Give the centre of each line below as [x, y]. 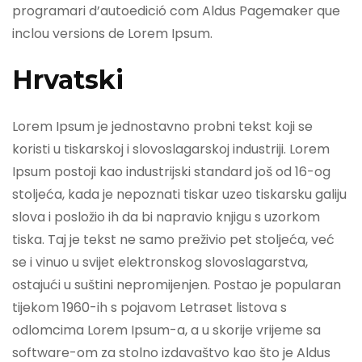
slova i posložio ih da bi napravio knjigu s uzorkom [166, 217]
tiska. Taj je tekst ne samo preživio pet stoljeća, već [173, 240]
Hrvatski [68, 79]
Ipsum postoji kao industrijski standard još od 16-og [171, 172]
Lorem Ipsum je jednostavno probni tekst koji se [162, 127]
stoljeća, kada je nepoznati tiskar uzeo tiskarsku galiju [179, 195]
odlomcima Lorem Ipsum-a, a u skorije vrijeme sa [166, 330]
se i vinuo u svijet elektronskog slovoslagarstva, [160, 263]
